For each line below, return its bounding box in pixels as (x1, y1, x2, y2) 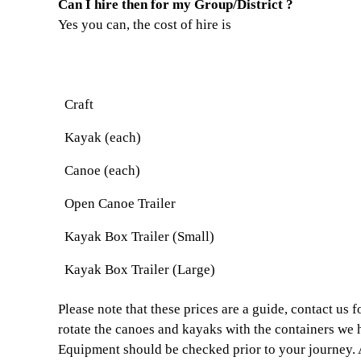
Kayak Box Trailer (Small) (64, 229, 214, 244)
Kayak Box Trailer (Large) (64, 262, 215, 277)
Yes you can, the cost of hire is (58, 16, 231, 32)
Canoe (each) (64, 163, 140, 178)
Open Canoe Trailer (64, 196, 176, 211)
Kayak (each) (64, 130, 141, 145)
